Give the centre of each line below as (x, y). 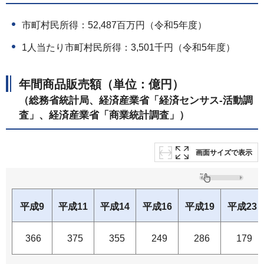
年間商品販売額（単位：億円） (101, 85)
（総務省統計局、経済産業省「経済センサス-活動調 (136, 100)
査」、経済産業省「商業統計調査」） (104, 115)
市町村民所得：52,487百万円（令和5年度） (114, 25)
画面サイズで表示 (224, 153)
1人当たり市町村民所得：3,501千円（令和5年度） (128, 48)
